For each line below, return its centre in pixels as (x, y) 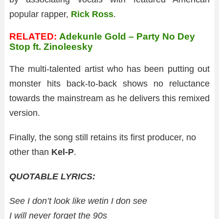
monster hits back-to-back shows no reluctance (109, 83)
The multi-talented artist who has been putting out (109, 69)
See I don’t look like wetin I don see (78, 201)
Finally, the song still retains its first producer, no (103, 137)
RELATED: (33, 36)
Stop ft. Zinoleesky (51, 46)
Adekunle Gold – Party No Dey (127, 36)
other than (30, 152)
